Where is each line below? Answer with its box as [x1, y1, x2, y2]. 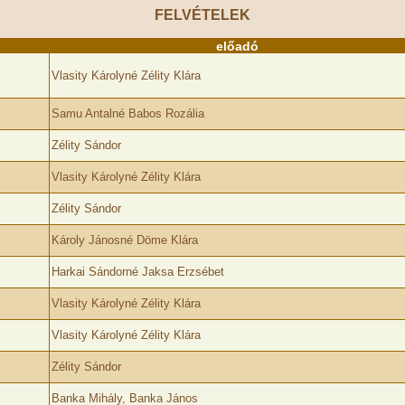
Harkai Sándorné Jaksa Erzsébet [51, 265, 224, 278]
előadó [215, 39, 259, 53]
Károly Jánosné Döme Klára [51, 233, 198, 247]
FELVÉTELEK [155, 7, 250, 23]
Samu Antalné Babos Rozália [51, 107, 204, 120]
